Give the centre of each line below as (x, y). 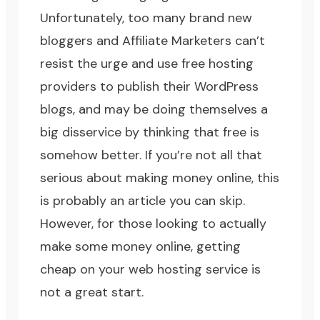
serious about (83, 178)
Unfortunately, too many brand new (146, 18)
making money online (189, 178)
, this (266, 178)
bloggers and (81, 41)
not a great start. (92, 292)
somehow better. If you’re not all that (151, 155)
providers (69, 87)
